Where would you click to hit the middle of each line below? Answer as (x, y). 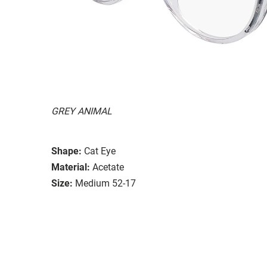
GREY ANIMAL (82, 111)
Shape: (66, 151)
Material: (71, 167)
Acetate (108, 167)
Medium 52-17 (105, 183)
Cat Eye (100, 151)
